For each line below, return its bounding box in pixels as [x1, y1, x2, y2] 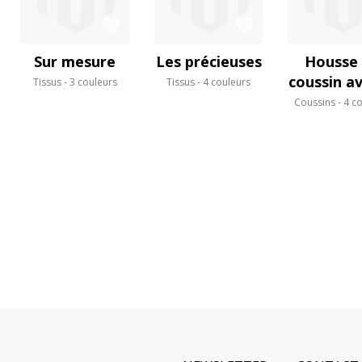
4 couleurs [203, 74, 251, 89]
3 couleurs [69, 74, 117, 89]
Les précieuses [155, 51, 262, 71]
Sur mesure [34, 51, 116, 71]
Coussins [293, 95, 335, 109]
